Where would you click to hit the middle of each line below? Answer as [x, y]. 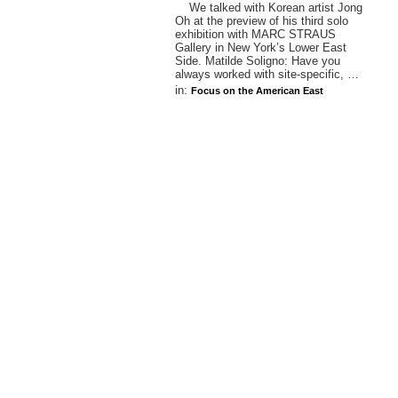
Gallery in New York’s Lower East [261, 48]
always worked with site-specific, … [267, 74]
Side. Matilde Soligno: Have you [258, 61]
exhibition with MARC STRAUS [255, 34]
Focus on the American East [257, 91]
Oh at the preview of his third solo [262, 21]
